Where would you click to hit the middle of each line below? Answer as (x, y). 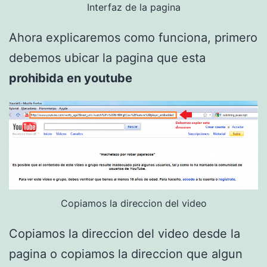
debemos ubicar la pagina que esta (107, 58)
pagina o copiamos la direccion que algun (126, 254)
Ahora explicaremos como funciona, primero (133, 38)
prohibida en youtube (71, 78)
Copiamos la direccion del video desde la (125, 234)
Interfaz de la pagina (133, 7)
